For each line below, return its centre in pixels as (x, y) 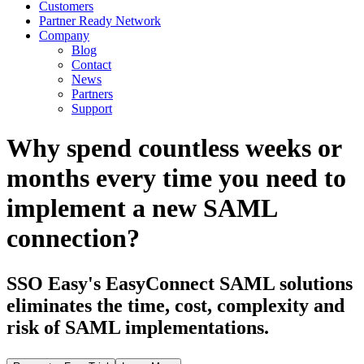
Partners (92, 94)
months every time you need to (176, 178)
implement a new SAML (141, 208)
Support (92, 108)
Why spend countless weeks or (174, 148)
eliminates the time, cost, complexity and (175, 306)
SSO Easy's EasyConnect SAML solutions (180, 284)
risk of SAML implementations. (138, 328)
